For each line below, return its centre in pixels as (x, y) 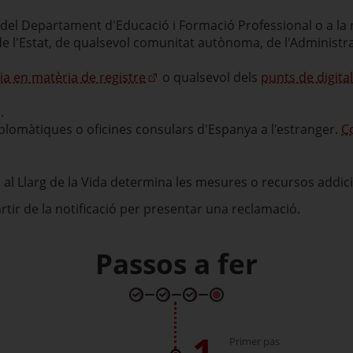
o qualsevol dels (210, 77)
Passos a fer (176, 264)
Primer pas (255, 341)
